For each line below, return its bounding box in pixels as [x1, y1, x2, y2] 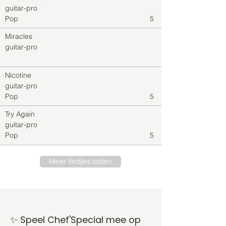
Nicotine [5, 71, 31, 80]
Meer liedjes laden [49, 156, 112, 166]
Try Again [5, 109, 35, 119]
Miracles [5, 32, 32, 41]
